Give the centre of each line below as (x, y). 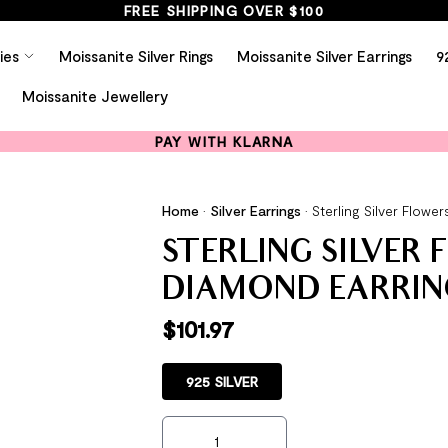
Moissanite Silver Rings (135, 56)
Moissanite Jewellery (94, 96)
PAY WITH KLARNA (224, 141)
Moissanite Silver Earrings (324, 56)
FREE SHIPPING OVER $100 (224, 10)
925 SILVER (221, 381)
